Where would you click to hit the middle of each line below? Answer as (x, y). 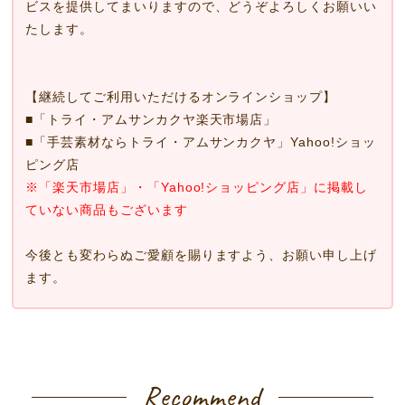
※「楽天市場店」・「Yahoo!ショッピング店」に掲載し (197, 187)
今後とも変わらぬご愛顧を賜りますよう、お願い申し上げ (202, 254)
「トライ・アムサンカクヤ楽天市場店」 (155, 119)
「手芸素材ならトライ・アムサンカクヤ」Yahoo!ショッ (205, 141)
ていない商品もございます (107, 209)
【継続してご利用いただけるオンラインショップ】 (181, 96)
